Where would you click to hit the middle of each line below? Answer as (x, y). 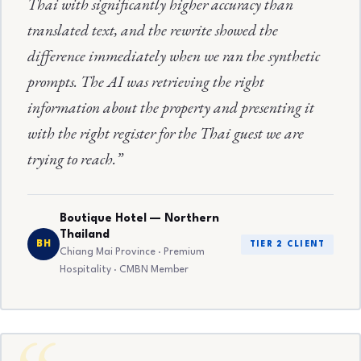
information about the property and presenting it (171, 107)
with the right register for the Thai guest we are (166, 133)
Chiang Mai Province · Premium (133, 253)
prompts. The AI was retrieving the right (146, 81)
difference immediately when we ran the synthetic (174, 55)
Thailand (85, 234)
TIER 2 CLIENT (287, 244)
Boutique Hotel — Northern (140, 218)
